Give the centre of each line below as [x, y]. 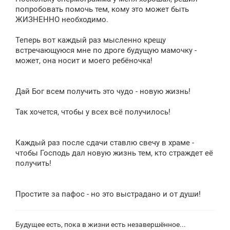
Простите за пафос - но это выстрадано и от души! [108, 194]
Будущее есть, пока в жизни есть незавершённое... [101, 224]
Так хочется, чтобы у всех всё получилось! [93, 112]
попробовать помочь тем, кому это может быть [102, 9]
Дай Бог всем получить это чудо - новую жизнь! [103, 91]
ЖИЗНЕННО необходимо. [62, 19]
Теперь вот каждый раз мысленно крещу [91, 40]
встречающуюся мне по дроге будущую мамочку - [106, 50]
